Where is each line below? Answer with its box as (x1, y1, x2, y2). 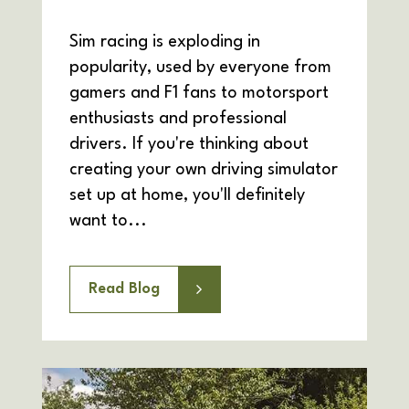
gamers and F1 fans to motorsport (69, 85, 329, 102)
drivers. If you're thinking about (69, 136, 309, 153)
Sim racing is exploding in (69, 34, 260, 51)
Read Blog (89, 281, 160, 298)
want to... (69, 213, 147, 230)
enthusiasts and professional (69, 110, 287, 128)
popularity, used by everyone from (69, 59, 331, 77)
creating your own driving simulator (69, 162, 338, 179)
